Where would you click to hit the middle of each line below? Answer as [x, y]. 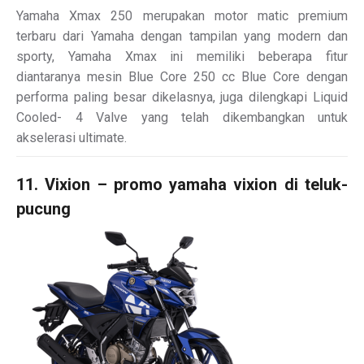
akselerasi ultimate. [71, 137]
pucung [43, 208]
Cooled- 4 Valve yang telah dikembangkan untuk [182, 117]
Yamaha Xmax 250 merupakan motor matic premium [182, 15]
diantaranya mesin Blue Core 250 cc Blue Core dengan [182, 76]
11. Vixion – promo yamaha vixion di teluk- [182, 184]
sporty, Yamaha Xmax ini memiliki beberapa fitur [182, 56]
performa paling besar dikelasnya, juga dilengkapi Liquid [182, 97]
